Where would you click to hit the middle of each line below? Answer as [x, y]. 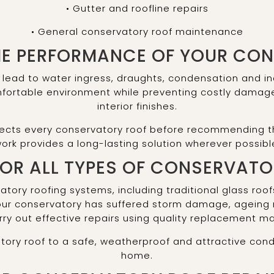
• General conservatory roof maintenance [137, 32]
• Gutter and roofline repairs [137, 9]
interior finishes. [137, 106]
